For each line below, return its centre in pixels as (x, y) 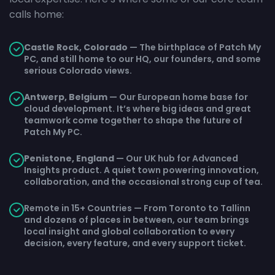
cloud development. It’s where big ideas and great (137, 109)
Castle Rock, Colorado (76, 47)
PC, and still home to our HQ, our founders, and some (142, 59)
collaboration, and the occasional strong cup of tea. (143, 182)
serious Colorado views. (78, 71)
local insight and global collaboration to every (129, 231)
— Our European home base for (178, 97)
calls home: (37, 14)
